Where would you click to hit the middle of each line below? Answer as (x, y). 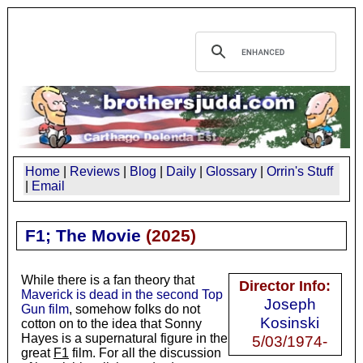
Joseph (290, 303)
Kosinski (290, 322)
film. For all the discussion (145, 352)
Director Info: (285, 286)
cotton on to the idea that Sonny (111, 323)
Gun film (45, 309)
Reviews (95, 171)
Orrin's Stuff (300, 171)
